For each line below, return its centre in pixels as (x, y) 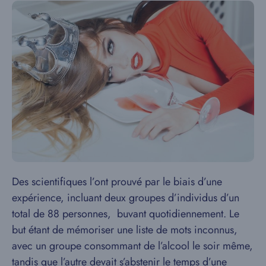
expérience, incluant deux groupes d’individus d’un (126, 198)
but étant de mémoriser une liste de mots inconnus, (125, 230)
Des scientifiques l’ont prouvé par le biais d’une (117, 182)
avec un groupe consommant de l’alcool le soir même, (132, 246)
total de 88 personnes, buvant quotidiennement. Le (126, 214)
